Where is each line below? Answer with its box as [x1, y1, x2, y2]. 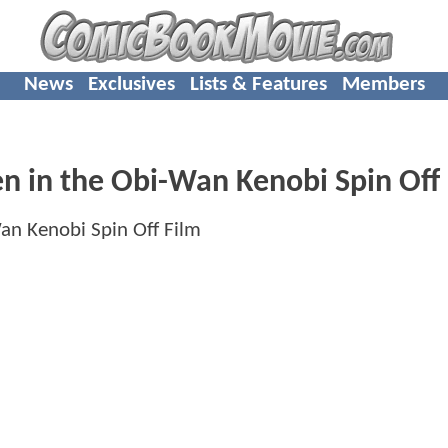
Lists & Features [189, 73, 327, 95]
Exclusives [87, 73, 175, 95]
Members [341, 73, 425, 95]
